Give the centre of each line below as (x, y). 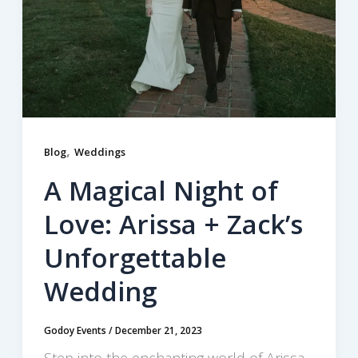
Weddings (99, 152)
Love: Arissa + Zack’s (173, 224)
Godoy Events (76, 330)
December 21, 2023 (158, 330)
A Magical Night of (161, 190)
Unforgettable (135, 257)
